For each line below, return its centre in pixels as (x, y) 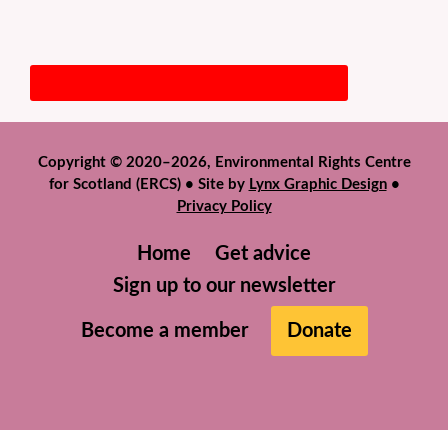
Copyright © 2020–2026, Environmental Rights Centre (224, 162)
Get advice (263, 254)
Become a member (164, 331)
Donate (319, 331)
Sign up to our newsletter (224, 286)
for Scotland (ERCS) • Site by (148, 184)
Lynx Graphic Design (317, 184)
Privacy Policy (224, 206)
